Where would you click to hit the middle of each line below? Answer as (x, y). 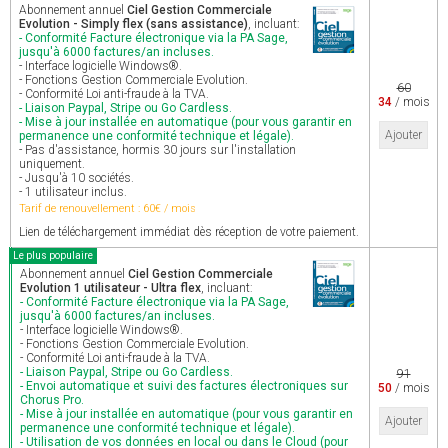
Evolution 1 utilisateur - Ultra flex (110, 288)
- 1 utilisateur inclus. (73, 192)
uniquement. (52, 164)
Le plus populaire (53, 255)
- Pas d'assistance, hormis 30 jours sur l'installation (157, 150)
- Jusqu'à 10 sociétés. (76, 178)
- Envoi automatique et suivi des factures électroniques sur (184, 386)
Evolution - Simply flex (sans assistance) (133, 24)
